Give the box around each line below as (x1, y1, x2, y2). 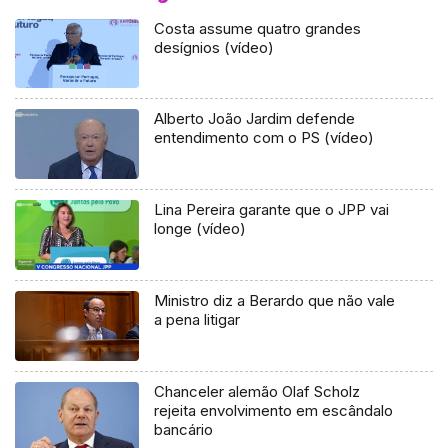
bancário (154, 420, 214, 440)
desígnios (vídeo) (154, 37, 275, 57)
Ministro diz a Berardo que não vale (154, 291, 396, 311)
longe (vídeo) (154, 219, 247, 239)
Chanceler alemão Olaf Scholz (154, 382, 361, 402)
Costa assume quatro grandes (154, 18, 362, 38)
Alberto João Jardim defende (154, 109, 356, 129)
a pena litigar (154, 310, 241, 330)
